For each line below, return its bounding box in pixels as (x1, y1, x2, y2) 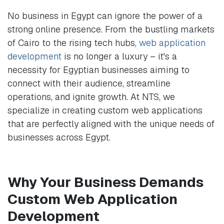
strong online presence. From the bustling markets (7, 23, 214, 35)
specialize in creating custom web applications (7, 104, 202, 116)
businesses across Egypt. (7, 131, 110, 143)
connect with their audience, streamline (7, 77, 170, 89)
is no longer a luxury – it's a (61, 50, 177, 62)
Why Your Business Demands (7, 172, 203, 191)
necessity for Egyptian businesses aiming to (7, 63, 189, 75)
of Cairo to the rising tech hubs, (7, 36, 139, 48)
